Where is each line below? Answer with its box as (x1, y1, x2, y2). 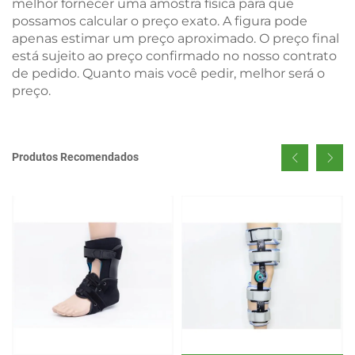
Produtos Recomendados (12, 151, 139, 164)
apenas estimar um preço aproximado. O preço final (12, 30, 339, 46)
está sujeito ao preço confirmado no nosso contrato (12, 48, 337, 63)
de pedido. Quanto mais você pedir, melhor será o (12, 65, 325, 81)
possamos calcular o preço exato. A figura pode (12, 13, 307, 29)
